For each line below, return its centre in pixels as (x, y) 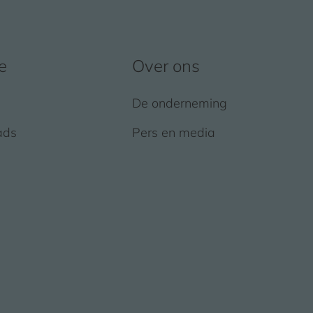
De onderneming (179, 103)
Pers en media (173, 132)
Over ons (166, 65)
